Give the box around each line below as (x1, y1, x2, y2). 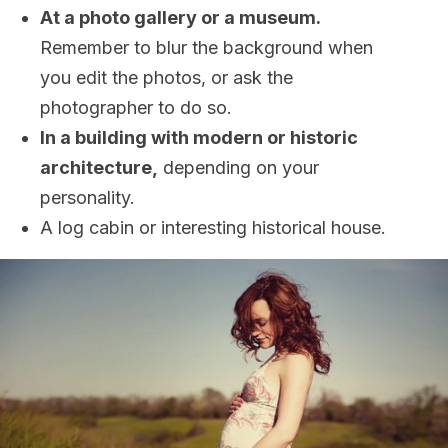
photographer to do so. (40, 97, 232, 118)
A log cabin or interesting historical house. (40, 217, 386, 238)
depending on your (158, 157, 319, 178)
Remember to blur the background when (40, 37, 373, 58)
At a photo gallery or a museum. (40, 7, 320, 28)
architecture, (40, 157, 158, 178)
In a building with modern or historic (40, 127, 358, 148)
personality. (40, 187, 135, 208)
